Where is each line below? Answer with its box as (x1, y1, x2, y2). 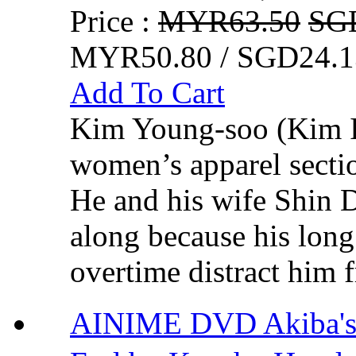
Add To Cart (70, 75, 225, 110)
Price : (70, 3, 158, 38)
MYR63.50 (158, 3, 300, 38)
